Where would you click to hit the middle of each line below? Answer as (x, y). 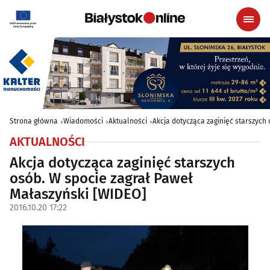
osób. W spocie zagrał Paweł (101, 179)
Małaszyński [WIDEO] (78, 194)
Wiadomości (83, 121)
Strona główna (34, 121)
